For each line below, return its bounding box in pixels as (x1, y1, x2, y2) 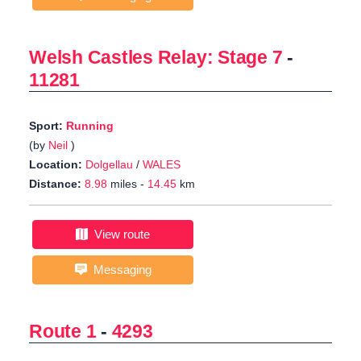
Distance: (29, 177, 81, 191)
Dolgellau (85, 158, 133, 172)
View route (88, 227, 150, 242)
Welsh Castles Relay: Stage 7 (29, 47, 283, 68)
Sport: (29, 119, 66, 133)
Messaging (86, 263, 151, 277)
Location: (29, 158, 82, 172)
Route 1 (29, 321, 97, 342)
